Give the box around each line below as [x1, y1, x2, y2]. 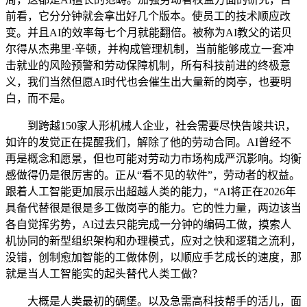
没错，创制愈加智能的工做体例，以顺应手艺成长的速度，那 [5, 251, 302, 264]
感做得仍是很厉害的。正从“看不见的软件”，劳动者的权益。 [5, 169, 300, 182]
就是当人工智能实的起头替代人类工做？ [5, 268, 203, 280]
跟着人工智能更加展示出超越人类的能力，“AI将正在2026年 [5, 186, 296, 198]
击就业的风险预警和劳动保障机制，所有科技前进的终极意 [5, 60, 291, 72]
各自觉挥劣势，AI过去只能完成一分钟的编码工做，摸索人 [5, 219, 291, 231]
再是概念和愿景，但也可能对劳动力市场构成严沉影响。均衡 [5, 153, 302, 165]
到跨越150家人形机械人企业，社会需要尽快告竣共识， [5, 120, 296, 132]
